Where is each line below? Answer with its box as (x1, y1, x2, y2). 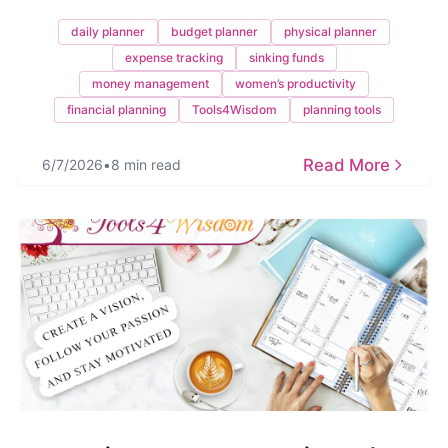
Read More (303, 155, 390, 175)
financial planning (67, 102, 166, 117)
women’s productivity (235, 76, 356, 91)
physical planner (284, 24, 377, 39)
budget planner (171, 24, 258, 39)
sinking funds (248, 50, 324, 65)
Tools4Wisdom (192, 102, 277, 117)
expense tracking (124, 50, 223, 65)
